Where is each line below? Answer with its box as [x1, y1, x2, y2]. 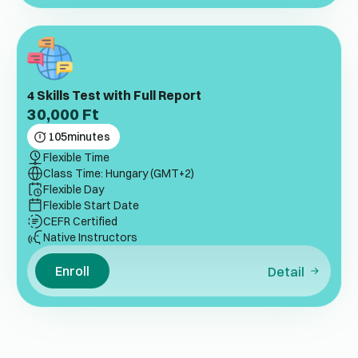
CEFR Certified [43, 214, 117, 229]
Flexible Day [43, 182, 104, 197]
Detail [267, 264, 304, 280]
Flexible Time [43, 150, 109, 165]
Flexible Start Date [43, 198, 139, 213]
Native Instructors [43, 230, 137, 245]
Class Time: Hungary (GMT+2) [43, 166, 194, 181]
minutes [67, 129, 110, 145]
